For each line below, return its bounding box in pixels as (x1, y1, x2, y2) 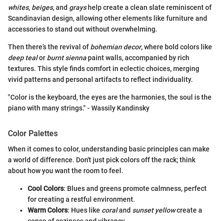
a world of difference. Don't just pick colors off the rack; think (8, 156, 195, 164)
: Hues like (68, 206, 102, 215)
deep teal (8, 54, 37, 62)
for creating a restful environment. (28, 195, 135, 204)
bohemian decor (90, 43, 141, 51)
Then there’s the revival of (8, 43, 90, 51)
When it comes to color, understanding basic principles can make (8, 145, 210, 153)
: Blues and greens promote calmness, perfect (64, 184, 207, 193)
